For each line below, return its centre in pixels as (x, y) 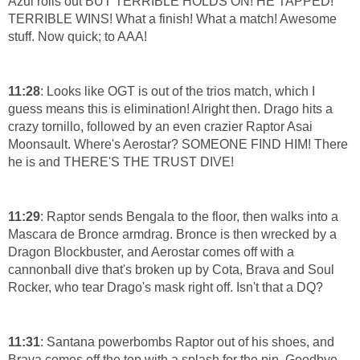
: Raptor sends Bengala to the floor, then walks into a (189, 217)
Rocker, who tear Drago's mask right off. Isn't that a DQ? (166, 288)
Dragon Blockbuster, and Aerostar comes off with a (151, 252)
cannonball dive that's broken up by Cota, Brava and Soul (171, 270)
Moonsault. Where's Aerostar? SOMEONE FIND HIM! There (178, 145)
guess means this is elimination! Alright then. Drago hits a (170, 109)
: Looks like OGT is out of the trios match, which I (178, 92)
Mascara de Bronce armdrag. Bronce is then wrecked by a (172, 235)
